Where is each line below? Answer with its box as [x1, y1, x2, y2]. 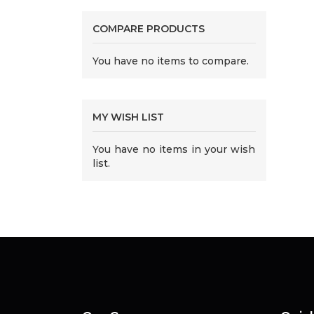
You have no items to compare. [93, 55, 249, 67]
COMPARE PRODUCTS [93, 22, 205, 35]
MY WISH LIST [93, 111, 164, 123]
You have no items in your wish [93, 143, 256, 156]
